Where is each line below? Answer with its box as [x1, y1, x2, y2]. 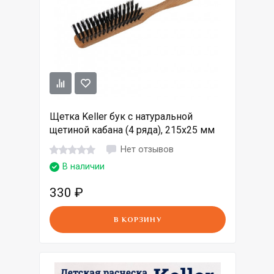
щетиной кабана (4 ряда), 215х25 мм [50, 124, 215, 136]
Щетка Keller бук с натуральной [50, 111, 193, 123]
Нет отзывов [120, 144, 174, 155]
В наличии [62, 161, 105, 172]
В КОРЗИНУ [114, 215, 161, 224]
